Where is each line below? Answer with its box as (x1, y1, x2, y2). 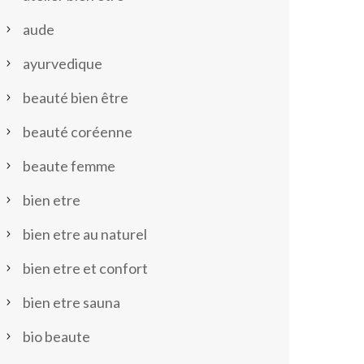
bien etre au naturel (22, 225, 147, 243)
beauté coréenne (22, 123, 132, 141)
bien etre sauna (22, 293, 120, 311)
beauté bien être (22, 89, 128, 106)
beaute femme (22, 157, 115, 175)
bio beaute (22, 327, 90, 345)
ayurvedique (22, 54, 102, 72)
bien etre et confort (22, 259, 148, 277)
